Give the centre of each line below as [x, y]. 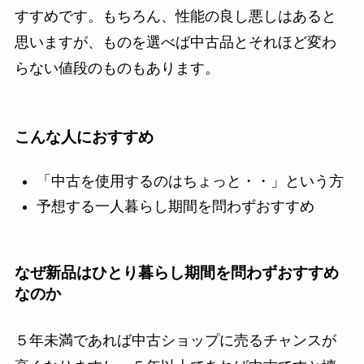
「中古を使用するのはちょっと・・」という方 [190, 182]
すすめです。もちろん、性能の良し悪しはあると [175, 16]
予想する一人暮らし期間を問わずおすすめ [175, 206]
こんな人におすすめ [84, 136]
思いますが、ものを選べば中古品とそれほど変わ [175, 42]
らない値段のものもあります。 [117, 68]
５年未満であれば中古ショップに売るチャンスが [175, 341]
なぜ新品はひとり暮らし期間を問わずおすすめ [176, 273]
